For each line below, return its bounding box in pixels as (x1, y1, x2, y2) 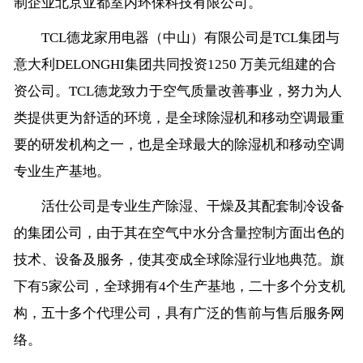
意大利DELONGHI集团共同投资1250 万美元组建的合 (13, 57, 336, 73)
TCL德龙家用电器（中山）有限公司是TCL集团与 (13, 30, 340, 46)
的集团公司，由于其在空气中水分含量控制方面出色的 (13, 225, 344, 241)
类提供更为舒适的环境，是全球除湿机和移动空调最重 (13, 110, 344, 126)
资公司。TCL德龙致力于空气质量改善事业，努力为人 (13, 83, 342, 100)
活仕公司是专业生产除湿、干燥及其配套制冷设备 (13, 199, 344, 215)
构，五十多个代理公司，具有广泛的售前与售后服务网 (13, 305, 344, 322)
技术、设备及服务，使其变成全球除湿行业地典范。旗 (13, 252, 344, 268)
